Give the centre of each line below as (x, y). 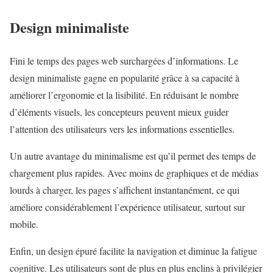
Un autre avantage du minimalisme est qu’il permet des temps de (133, 155)
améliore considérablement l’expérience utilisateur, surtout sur (127, 207)
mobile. (24, 224)
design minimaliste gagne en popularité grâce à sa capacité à (125, 77)
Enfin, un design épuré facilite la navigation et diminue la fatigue (133, 250)
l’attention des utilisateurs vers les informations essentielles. (122, 129)
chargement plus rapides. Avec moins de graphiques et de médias (134, 172)
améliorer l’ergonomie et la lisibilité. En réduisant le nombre (124, 94)
